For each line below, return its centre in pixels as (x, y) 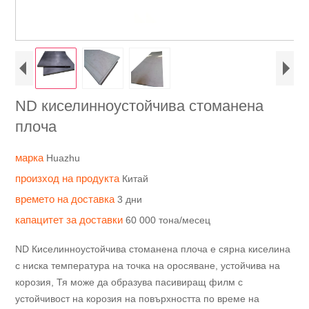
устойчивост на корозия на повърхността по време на (138, 299)
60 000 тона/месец (168, 220)
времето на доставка (67, 199)
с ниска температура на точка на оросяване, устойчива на (148, 266)
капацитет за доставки (71, 220)
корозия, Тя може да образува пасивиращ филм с (129, 282)
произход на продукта (69, 178)
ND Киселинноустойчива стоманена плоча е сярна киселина (153, 249)
